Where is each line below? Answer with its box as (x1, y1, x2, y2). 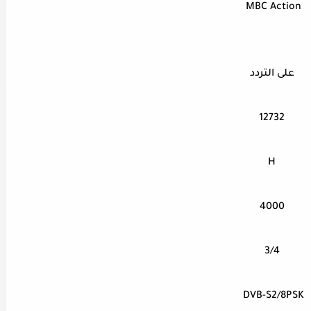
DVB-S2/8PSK (242, 291, 304, 303)
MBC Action (245, 2, 301, 14)
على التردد (249, 69, 294, 81)
